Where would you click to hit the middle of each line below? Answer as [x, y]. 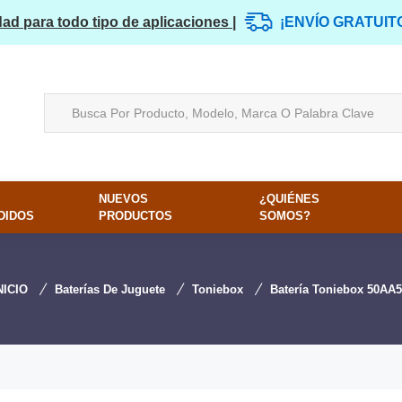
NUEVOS [123, 199]
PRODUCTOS [135, 216]
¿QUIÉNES [290, 199]
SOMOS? [285, 216]
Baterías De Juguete [110, 289]
